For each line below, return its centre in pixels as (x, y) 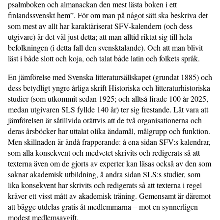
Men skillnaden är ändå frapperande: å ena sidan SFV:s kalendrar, (109, 142)
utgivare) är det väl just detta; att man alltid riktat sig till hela (100, 37)
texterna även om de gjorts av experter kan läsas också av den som (110, 164)
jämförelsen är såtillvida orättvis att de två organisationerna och (105, 120)
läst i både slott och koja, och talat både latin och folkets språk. (104, 58)
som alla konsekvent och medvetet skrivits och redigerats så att (104, 153)
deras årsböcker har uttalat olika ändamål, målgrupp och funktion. (109, 131)
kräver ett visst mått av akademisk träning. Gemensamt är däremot (109, 196)
